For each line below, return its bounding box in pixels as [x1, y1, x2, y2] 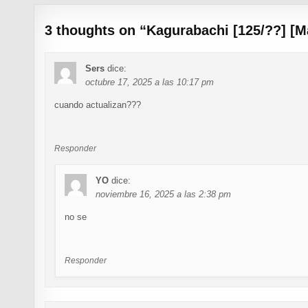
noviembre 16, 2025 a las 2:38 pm [96, 188, 232, 199]
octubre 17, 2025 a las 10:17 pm [85, 76, 214, 87]
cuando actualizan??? [54, 99, 142, 110]
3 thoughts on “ [45, 22, 147, 38]
